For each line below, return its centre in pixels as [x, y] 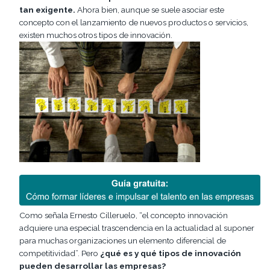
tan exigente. [47, 10]
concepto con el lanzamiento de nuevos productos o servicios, [134, 23]
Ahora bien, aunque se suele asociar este [150, 10]
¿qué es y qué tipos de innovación [171, 253]
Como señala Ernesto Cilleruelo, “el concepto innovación [124, 215]
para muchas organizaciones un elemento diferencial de [123, 241]
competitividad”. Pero [60, 253]
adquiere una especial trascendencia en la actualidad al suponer [137, 228]
